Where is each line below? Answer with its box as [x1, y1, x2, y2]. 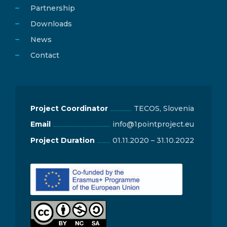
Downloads [30, 19, 72, 28]
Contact [30, 50, 59, 60]
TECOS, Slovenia [134, 103, 194, 113]
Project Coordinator [30, 103, 108, 113]
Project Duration [30, 135, 95, 145]
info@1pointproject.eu [112, 120, 194, 129]
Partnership [30, 3, 75, 13]
